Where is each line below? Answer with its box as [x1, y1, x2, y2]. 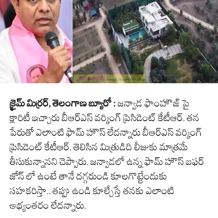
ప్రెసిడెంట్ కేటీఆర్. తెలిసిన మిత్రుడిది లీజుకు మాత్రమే [10, 141, 188, 153]
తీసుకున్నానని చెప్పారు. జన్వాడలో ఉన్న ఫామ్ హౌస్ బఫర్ [10, 156, 204, 168]
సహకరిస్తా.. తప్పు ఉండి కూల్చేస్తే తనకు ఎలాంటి [10, 185, 174, 197]
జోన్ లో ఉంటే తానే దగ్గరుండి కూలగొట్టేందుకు [10, 170, 167, 182]
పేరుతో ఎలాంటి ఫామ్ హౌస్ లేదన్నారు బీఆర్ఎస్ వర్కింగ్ [10, 127, 202, 139]
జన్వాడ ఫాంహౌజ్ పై [116, 97, 189, 109]
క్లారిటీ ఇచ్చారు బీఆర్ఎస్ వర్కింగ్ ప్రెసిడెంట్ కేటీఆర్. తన [10, 112, 200, 124]
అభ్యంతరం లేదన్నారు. [10, 200, 86, 212]
